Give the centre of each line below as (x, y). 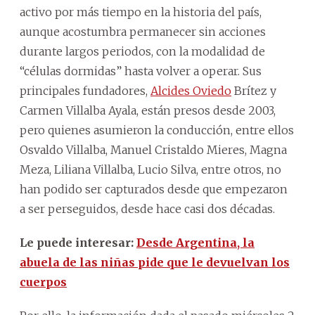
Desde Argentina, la (195, 243)
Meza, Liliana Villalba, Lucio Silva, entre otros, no (150, 170)
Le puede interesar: (78, 243)
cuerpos (43, 282)
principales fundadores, (85, 91)
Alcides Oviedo (191, 91)
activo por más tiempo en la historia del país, (141, 12)
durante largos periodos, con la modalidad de (142, 52)
